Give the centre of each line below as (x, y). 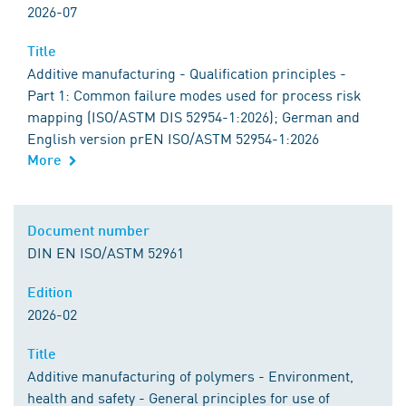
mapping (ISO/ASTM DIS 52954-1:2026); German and (193, 116)
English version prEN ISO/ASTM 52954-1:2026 (173, 138)
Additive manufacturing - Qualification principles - (187, 72)
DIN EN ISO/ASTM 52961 (106, 252)
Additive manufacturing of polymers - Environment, (190, 375)
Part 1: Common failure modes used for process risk (194, 94)
